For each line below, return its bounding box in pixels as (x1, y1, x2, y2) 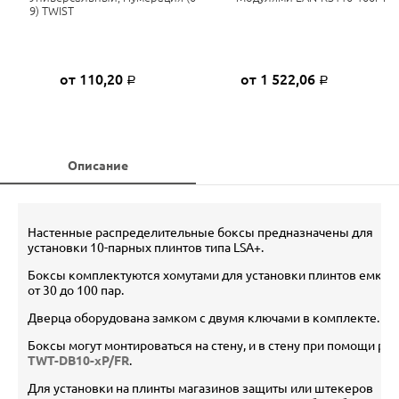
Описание (67, 158, 128, 173)
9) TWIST (29, 4, 74, 17)
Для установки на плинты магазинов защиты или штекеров (28, 380, 373, 395)
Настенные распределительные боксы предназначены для (28, 224, 373, 240)
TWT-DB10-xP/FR (28, 353, 129, 368)
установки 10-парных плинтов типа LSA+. (28, 240, 264, 255)
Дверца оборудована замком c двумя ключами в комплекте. (28, 310, 379, 325)
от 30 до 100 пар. (28, 282, 124, 297)
